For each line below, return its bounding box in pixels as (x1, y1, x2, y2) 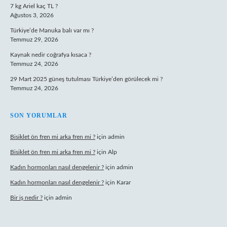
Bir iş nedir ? (10, 195, 43, 201)
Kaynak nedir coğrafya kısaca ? (10, 52, 91, 58)
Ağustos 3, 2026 (10, 12, 54, 18)
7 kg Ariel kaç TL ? (10, 3, 58, 9)
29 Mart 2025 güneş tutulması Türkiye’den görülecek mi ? (10, 76, 163, 82)
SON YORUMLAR (10, 112, 67, 119)
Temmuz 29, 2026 (10, 36, 58, 43)
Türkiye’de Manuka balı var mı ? (10, 27, 94, 33)
